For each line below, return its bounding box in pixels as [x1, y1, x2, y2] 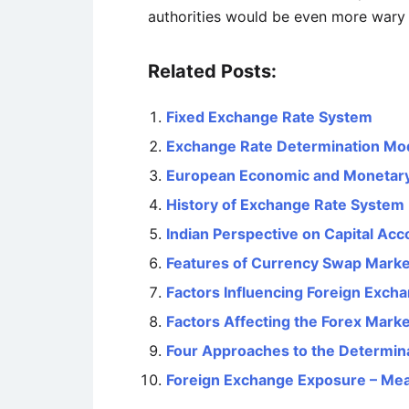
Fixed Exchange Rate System [166, 108, 372, 126]
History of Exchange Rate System [166, 195, 404, 214]
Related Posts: [148, 60, 277, 82]
